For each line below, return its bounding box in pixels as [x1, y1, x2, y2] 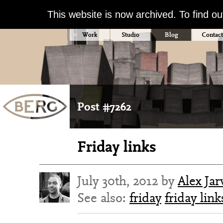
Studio [121, 30, 139, 39]
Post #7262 [77, 99, 131, 114]
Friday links [77, 136, 156, 156]
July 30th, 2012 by [77, 172, 178, 189]
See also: [77, 189, 129, 206]
